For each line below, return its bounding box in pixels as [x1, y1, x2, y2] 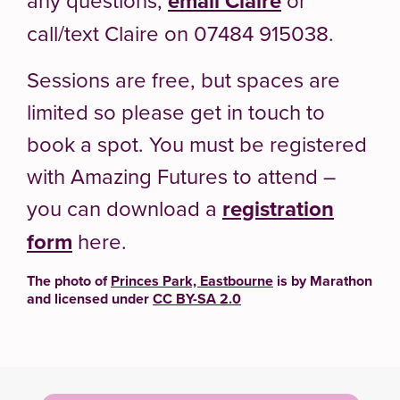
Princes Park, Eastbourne [111, 270, 273, 291]
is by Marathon [273, 270, 372, 291]
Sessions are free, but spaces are [27, 63, 340, 95]
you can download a [27, 192, 222, 223]
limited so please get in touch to [27, 96, 325, 127]
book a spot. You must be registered [27, 128, 367, 159]
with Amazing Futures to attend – [27, 160, 336, 191]
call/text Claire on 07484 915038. [27, 17, 334, 48]
